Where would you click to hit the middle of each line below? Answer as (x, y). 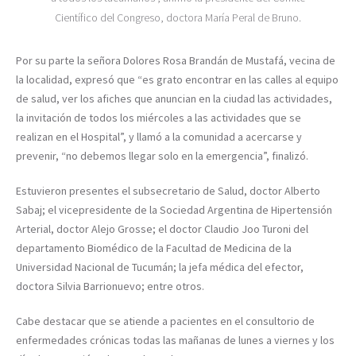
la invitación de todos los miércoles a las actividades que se (159, 117)
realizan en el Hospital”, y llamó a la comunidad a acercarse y (159, 136)
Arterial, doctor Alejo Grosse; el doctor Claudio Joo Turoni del (162, 228)
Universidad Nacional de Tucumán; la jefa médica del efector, (160, 267)
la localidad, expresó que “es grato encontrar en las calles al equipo (177, 79)
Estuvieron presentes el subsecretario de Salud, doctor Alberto (168, 190)
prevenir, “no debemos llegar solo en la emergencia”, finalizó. (162, 155)
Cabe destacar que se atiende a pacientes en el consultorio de (165, 321)
